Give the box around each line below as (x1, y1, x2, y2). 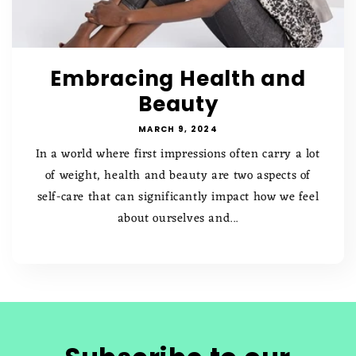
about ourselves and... (117, 207, 239, 230)
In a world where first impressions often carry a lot (36, 143, 320, 165)
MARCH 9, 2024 (138, 122, 218, 135)
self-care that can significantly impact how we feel (37, 186, 319, 208)
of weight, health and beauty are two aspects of (44, 164, 311, 187)
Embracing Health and (50, 64, 306, 93)
